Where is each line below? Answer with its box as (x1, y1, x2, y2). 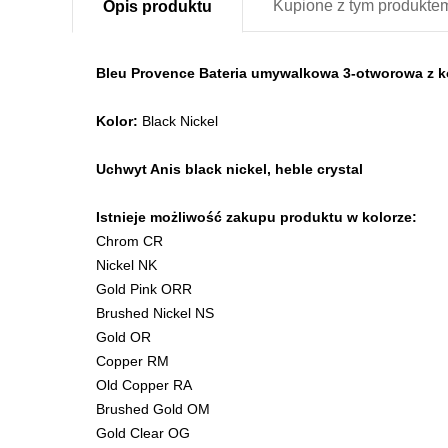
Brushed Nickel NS (96, 305, 214, 322)
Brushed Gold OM (96, 401, 210, 418)
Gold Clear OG (96, 425, 190, 442)
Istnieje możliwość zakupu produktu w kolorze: (96, 209, 417, 226)
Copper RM (96, 353, 169, 370)
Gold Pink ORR (96, 281, 192, 298)
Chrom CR (96, 233, 163, 250)
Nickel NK (96, 257, 157, 274)
